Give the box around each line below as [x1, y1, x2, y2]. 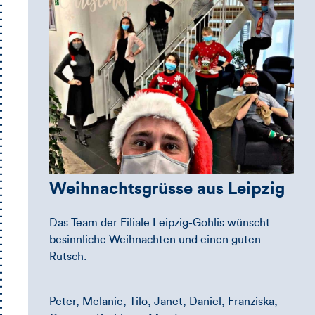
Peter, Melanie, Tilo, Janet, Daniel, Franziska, [49, 296, 278, 308]
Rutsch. [49, 251, 86, 263]
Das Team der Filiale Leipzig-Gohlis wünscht [49, 217, 270, 229]
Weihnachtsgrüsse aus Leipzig [49, 181, 285, 198]
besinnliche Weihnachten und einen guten [49, 234, 261, 246]
